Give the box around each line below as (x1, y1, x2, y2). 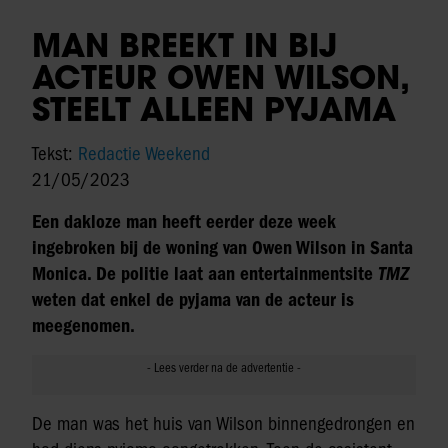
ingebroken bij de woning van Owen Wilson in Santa (32, 237, 413, 260)
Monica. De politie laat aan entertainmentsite (32, 263, 378, 286)
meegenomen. (32, 315, 135, 338)
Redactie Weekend (78, 143, 210, 166)
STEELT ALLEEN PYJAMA (32, 88, 396, 131)
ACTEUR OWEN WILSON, (32, 56, 408, 99)
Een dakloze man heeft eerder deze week (32, 211, 336, 234)
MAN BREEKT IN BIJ (32, 24, 338, 67)
